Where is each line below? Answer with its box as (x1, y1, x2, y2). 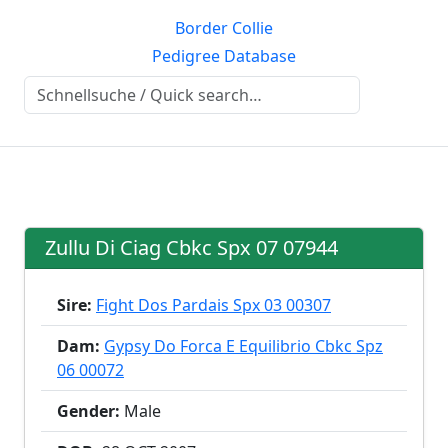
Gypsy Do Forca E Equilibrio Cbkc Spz (104, 335, 383, 357)
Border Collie (175, 17, 273, 39)
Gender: (57, 400, 120, 422)
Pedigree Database (152, 45, 296, 67)
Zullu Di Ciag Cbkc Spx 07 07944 (45, 234, 338, 261)
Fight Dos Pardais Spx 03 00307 (96, 294, 331, 316)
